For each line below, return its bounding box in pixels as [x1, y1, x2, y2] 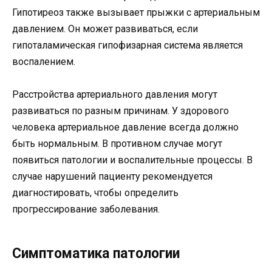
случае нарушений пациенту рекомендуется [12, 171, 212, 183]
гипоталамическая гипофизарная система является [12, 39, 243, 52]
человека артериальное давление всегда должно [12, 121, 239, 134]
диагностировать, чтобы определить [12, 187, 178, 199]
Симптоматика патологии [12, 245, 180, 262]
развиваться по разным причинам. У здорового [12, 105, 229, 117]
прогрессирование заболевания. [12, 203, 160, 216]
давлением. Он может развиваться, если [12, 23, 198, 35]
